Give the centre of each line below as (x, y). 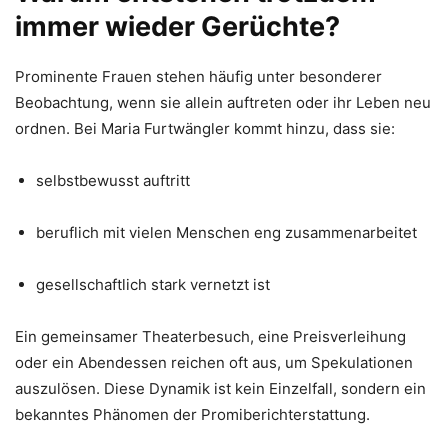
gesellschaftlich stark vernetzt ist (153, 284)
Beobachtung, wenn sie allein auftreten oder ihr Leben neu (223, 102)
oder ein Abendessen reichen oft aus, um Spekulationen (214, 362)
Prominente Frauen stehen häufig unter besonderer (198, 76)
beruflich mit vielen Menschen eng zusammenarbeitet (226, 232)
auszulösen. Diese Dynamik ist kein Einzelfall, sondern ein (220, 388)
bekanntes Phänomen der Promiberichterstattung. (192, 414)
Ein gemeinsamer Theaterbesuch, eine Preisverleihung (210, 336)
